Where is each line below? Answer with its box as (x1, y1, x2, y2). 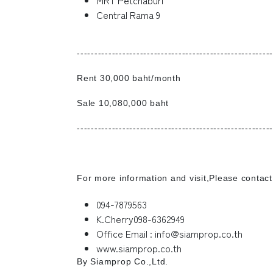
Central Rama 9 (96, 7, 160, 22)
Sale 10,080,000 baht (77, 97, 169, 108)
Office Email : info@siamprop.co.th (96, 225, 243, 241)
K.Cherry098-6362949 (96, 211, 185, 226)
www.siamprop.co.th (96, 240, 182, 255)
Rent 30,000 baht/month (77, 73, 181, 83)
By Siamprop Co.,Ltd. (77, 256, 168, 266)
